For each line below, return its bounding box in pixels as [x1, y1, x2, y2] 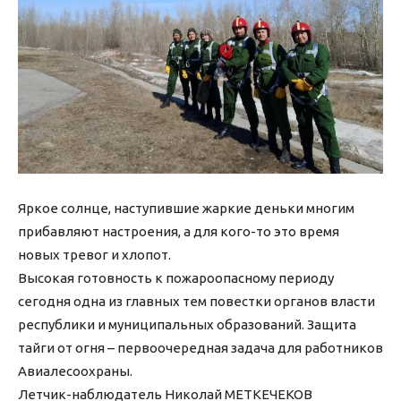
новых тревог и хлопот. [18, 247, 171, 263]
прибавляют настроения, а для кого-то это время [18, 224, 339, 240]
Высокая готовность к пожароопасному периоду [18, 270, 334, 286]
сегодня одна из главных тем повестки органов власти [18, 294, 375, 310]
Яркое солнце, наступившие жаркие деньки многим [18, 200, 354, 217]
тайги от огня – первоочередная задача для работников [18, 340, 383, 356]
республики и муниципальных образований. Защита [18, 317, 356, 333]
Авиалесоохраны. [18, 363, 132, 380]
